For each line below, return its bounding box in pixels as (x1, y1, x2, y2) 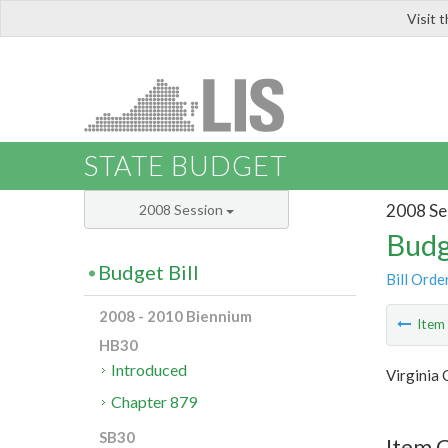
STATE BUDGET (84, 149, 287, 183)
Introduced (111, 360, 188, 380)
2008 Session (139, 201, 226, 219)
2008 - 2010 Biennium (99, 307, 252, 326)
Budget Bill (98, 260, 199, 285)
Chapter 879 (111, 392, 198, 412)
